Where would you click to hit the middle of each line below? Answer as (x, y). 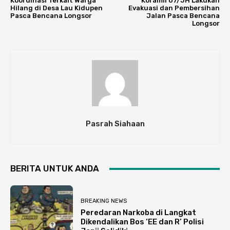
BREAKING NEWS (104, 201)
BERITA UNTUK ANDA (55, 169)
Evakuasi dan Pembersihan (174, 8)
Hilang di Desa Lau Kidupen (56, 8)
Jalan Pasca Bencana (183, 16)
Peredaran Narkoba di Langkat (139, 212)
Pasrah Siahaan (115, 124)
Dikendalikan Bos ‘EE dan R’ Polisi (142, 222)
